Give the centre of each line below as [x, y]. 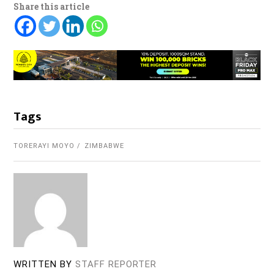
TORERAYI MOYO [44, 146]
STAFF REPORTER [116, 265]
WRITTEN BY [43, 265]
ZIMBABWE [105, 146]
